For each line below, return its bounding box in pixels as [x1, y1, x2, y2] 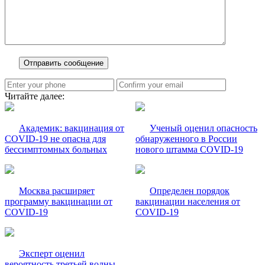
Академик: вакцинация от [19, 123, 124, 134]
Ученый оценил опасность [150, 123, 257, 134]
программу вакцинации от [5, 196, 112, 207]
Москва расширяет [19, 186, 95, 196]
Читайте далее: [5, 91, 64, 102]
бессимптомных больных [5, 144, 107, 155]
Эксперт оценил [19, 248, 85, 259]
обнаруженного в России [135, 134, 237, 144]
